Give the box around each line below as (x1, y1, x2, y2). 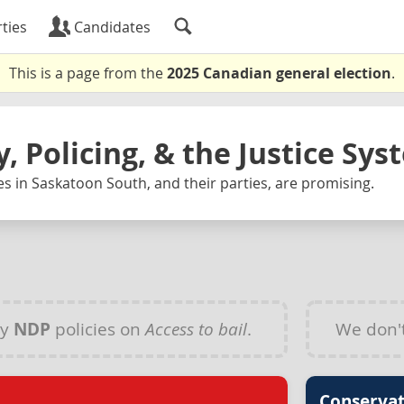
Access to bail (144, 317, 247, 340)
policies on (50, 317, 145, 340)
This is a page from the (9, 63, 167, 83)
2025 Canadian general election (167, 63, 391, 83)
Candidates (70, 17, 151, 37)
